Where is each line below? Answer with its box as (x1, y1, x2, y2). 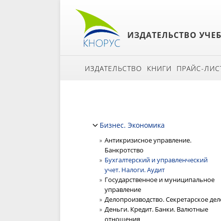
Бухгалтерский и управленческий (105, 155, 208, 164)
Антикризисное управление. (105, 136, 191, 145)
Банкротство (105, 146, 144, 154)
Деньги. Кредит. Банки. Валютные (105, 205, 208, 214)
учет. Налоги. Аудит (105, 165, 165, 174)
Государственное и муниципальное (105, 175, 215, 184)
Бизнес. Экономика (100, 120, 165, 130)
